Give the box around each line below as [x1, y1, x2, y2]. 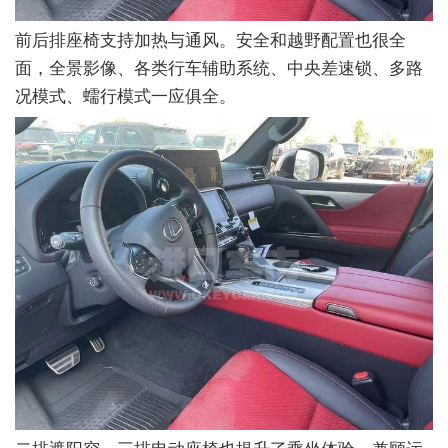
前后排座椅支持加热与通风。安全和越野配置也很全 [15, 30, 406, 50]
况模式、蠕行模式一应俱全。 [15, 86, 236, 106]
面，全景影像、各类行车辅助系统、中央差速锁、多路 [15, 58, 423, 78]
